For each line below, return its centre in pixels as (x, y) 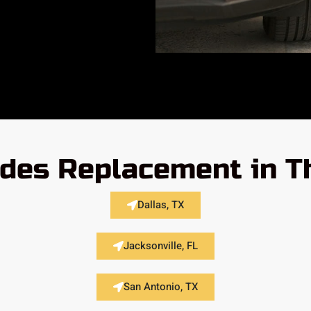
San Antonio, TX (160, 286)
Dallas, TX (160, 204)
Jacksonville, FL (160, 245)
